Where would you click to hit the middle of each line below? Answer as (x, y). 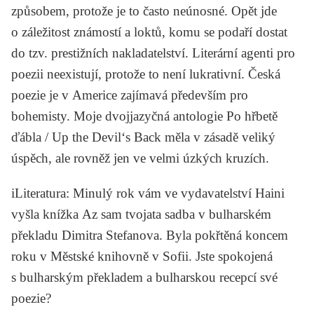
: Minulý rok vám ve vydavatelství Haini (175, 193)
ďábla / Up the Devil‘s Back (86, 137)
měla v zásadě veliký (218, 137)
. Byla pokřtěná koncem (224, 235)
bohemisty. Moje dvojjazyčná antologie (119, 116)
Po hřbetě (252, 116)
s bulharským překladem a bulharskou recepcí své (144, 277)
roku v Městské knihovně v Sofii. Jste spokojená (142, 256)
